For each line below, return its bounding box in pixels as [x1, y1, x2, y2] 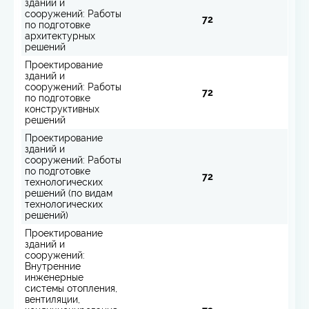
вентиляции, [25, 293, 80, 305]
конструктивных [25, 103, 99, 114]
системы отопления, [25, 282, 117, 294]
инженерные [25, 271, 83, 283]
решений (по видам [25, 187, 112, 199]
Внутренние [25, 260, 81, 272]
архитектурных [25, 30, 95, 41]
